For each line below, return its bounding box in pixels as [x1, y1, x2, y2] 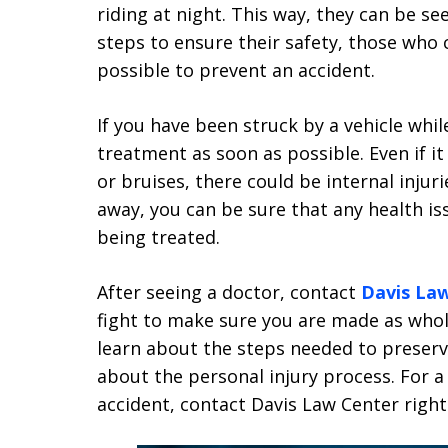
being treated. [97, 225, 220, 249]
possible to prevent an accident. [97, 58, 375, 82]
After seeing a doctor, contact [97, 280, 361, 304]
